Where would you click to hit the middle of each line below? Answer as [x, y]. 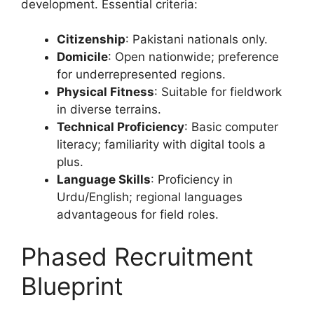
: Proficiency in [192, 180]
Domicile [82, 57]
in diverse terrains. [109, 110]
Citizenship [91, 40]
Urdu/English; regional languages [150, 197]
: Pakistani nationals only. [197, 40]
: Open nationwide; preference [193, 57]
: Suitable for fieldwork [218, 92]
